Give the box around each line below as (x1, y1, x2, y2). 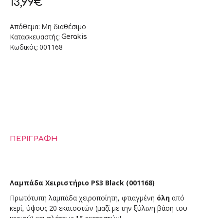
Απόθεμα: (10, 22, 40, 31)
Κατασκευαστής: (10, 32, 60, 41)
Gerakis (61, 33, 87, 40)
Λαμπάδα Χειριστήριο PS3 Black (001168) (10, 178, 155, 187)
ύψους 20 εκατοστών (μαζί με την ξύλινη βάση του (26, 203, 187, 213)
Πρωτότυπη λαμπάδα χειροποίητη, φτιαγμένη (10, 193, 157, 202)
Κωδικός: (10, 42, 38, 52)
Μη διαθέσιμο (41, 22, 86, 31)
